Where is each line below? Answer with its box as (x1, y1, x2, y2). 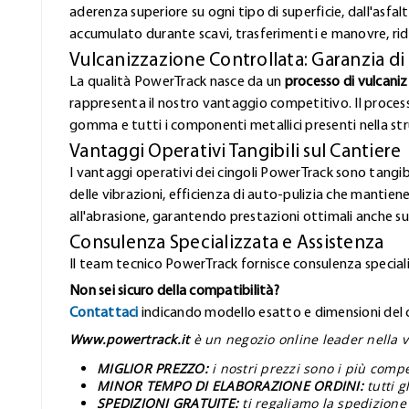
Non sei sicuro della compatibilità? (69, 283, 279, 299)
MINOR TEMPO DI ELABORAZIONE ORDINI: (97, 376, 363, 394)
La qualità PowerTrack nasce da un (69, 74, 285, 89)
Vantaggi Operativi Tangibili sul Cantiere (69, 142, 402, 162)
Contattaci (69, 305, 139, 320)
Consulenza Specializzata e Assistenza (69, 233, 384, 253)
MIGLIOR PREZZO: (97, 359, 208, 377)
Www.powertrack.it (69, 330, 190, 348)
